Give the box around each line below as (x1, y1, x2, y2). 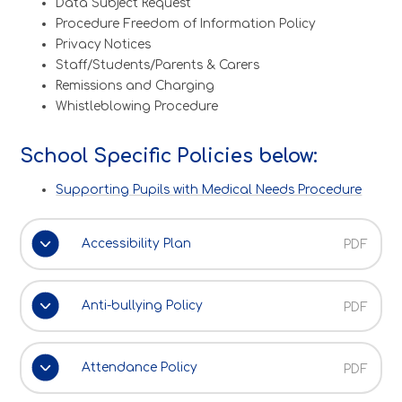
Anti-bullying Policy (81, 298, 203, 312)
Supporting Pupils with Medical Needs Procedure (56, 183, 363, 197)
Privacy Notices (56, 38, 152, 52)
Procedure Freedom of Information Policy (56, 17, 316, 31)
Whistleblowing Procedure (56, 100, 219, 114)
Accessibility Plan (81, 236, 191, 250)
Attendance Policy (81, 361, 197, 375)
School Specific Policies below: (20, 144, 319, 167)
